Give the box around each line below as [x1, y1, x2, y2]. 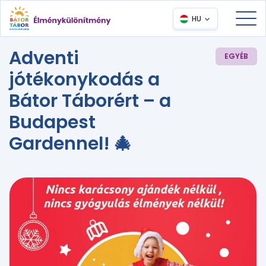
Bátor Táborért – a [9, 88, 171, 113]
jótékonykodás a [9, 67, 160, 92]
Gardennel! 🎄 [9, 131, 132, 156]
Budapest [9, 110, 96, 135]
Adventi [9, 46, 79, 71]
